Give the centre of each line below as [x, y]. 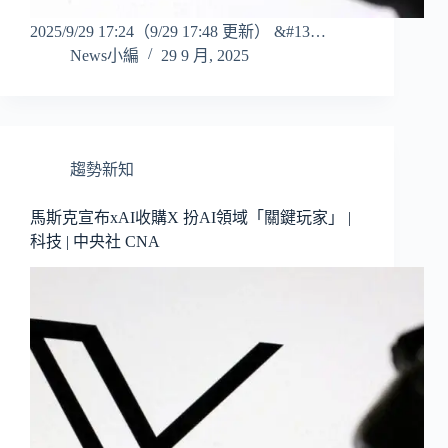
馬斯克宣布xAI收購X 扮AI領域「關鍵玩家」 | [190, 218]
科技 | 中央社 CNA [95, 242]
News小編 [104, 56]
